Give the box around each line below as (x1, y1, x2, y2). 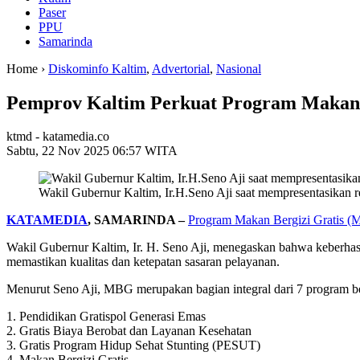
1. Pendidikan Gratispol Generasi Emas (6, 309, 206, 324)
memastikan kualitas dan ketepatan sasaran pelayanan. (6, 255, 280, 269)
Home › (6, 61, 48, 76)
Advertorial (152, 61, 210, 76)
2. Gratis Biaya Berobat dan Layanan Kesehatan (6, 324, 252, 338)
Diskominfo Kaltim (48, 61, 146, 76)
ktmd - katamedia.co (6, 129, 109, 144)
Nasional (216, 61, 261, 76)
